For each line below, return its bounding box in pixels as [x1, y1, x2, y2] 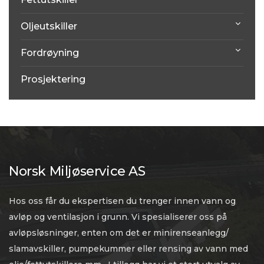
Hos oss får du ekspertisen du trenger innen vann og [9, 196, 236, 207]
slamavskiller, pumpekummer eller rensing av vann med [9, 243, 248, 255]
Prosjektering [21, 74, 85, 85]
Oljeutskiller [21, 21, 77, 32]
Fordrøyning [21, 47, 79, 59]
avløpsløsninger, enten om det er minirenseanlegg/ [9, 227, 229, 239]
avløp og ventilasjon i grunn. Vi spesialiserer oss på [9, 212, 227, 223]
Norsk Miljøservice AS [9, 163, 146, 180]
